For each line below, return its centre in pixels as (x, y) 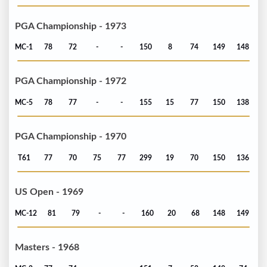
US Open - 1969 (49, 192)
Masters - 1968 (47, 248)
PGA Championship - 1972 (71, 81)
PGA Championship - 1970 (71, 137)
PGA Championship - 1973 (71, 26)
